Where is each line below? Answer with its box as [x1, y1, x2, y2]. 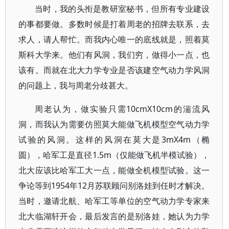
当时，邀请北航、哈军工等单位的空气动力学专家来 [18, 195, 210, 207]
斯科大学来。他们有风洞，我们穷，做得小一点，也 [18, 49, 210, 60]
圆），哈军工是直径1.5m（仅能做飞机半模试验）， [18, 149, 210, 161]
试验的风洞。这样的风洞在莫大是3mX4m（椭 [18, 134, 210, 145]
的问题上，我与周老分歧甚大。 [18, 80, 133, 91]
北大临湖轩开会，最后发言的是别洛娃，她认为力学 [18, 211, 210, 222]
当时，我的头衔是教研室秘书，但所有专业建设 [35, 3, 210, 14]
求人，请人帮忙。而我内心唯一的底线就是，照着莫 [18, 34, 210, 45]
